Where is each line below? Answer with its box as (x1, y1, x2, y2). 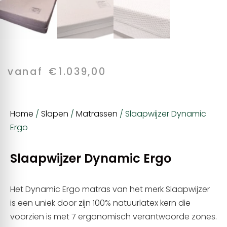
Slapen (41, 107, 68, 120)
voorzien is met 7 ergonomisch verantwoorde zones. (10, 210, 217, 222)
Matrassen (76, 107, 118, 120)
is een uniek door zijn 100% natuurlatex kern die (10, 197, 191, 209)
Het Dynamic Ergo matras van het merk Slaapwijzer (10, 183, 210, 195)
